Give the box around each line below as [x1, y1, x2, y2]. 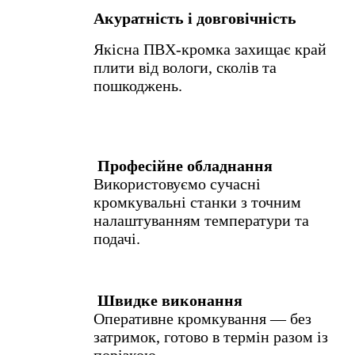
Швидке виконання [97, 292, 242, 310]
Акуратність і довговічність [94, 10, 296, 28]
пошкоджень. [94, 77, 182, 95]
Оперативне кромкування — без [94, 310, 311, 328]
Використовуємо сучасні [94, 175, 261, 193]
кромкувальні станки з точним [94, 193, 301, 212]
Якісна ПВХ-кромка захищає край [94, 40, 326, 59]
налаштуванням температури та [94, 212, 309, 230]
